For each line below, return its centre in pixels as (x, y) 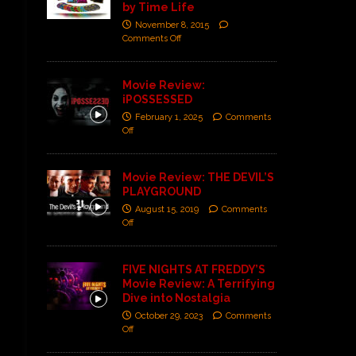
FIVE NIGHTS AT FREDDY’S (193, 269)
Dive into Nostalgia (176, 298)
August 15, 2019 (166, 209)
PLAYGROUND (161, 191)
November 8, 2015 (172, 25)
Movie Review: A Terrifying (198, 283)
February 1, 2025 (168, 117)
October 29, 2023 (168, 315)
